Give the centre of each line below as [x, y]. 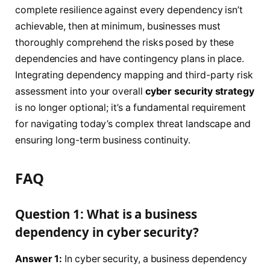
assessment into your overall [80, 91]
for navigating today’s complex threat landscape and [133, 124]
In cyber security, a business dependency [155, 259]
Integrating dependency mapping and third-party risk [134, 75]
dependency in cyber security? [107, 232]
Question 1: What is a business [106, 214]
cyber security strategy [199, 91]
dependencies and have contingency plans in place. [130, 58]
